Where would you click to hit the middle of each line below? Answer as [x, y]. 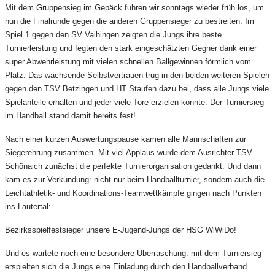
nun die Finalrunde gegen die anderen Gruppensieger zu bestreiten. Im [130, 21]
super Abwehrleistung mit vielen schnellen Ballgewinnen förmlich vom [128, 62]
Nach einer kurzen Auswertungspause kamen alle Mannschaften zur [126, 139]
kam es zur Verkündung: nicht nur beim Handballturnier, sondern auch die [135, 180]
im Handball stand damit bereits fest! [70, 116]
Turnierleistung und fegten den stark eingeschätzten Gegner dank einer [131, 48]
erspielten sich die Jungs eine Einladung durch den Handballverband [126, 267]
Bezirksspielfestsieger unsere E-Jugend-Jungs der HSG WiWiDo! [121, 230]
